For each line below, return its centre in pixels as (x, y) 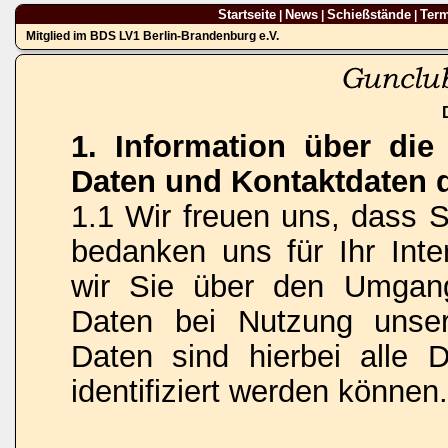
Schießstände (368, 14)
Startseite (246, 14)
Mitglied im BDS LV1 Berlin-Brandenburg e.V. (152, 36)
